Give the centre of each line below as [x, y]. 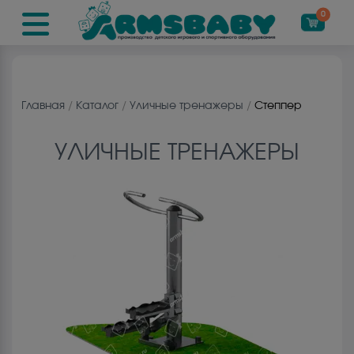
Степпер [278, 106]
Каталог [97, 106]
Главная [43, 106]
